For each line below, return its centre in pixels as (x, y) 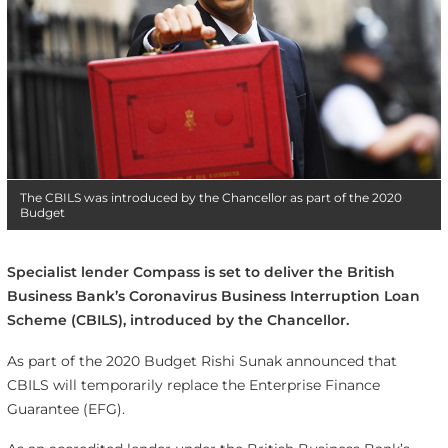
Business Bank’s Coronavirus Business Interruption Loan (213, 295)
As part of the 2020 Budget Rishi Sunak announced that (201, 360)
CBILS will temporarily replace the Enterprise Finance (193, 384)
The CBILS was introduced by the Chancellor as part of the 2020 (210, 197)
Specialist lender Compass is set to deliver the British (200, 271)
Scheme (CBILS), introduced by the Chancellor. (177, 319)
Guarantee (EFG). (65, 408)
